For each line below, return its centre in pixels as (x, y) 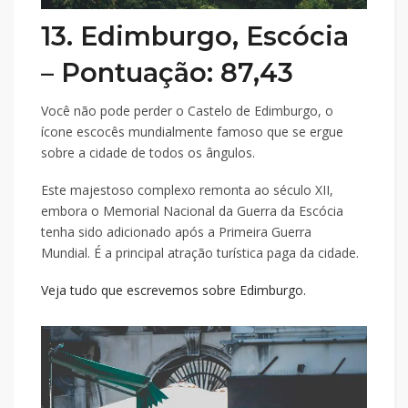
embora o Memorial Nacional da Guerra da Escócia (192, 211)
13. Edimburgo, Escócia (195, 36)
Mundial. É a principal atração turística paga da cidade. (200, 253)
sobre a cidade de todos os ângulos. (150, 153)
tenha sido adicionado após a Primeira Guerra (176, 232)
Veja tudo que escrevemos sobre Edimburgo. (173, 290)
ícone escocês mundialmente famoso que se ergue (192, 132)
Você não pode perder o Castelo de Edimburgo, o (187, 111)
